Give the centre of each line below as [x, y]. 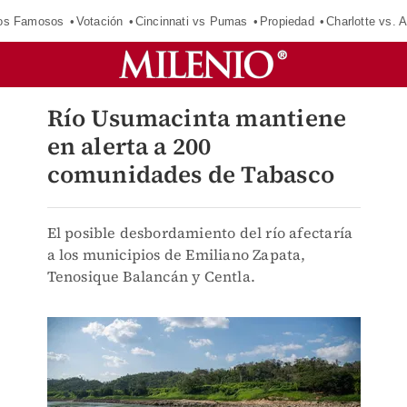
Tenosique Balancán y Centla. [151, 276]
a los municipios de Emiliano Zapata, [176, 254]
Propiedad [287, 21]
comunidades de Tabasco [190, 174]
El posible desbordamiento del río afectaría [200, 233]
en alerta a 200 [129, 146]
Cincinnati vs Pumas [191, 21]
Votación [99, 21]
